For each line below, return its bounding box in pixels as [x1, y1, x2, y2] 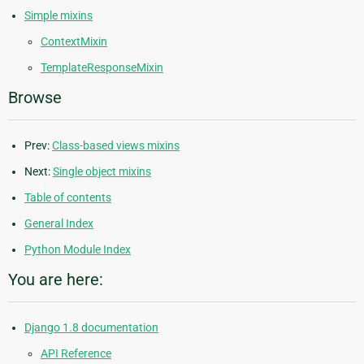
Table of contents [24, 190, 111, 204]
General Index [24, 216, 93, 230]
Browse [8, 87, 62, 107]
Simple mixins [24, 8, 93, 22]
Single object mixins [53, 164, 151, 178]
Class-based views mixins [52, 138, 180, 152]
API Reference [41, 346, 111, 360]
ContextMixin [41, 34, 107, 48]
